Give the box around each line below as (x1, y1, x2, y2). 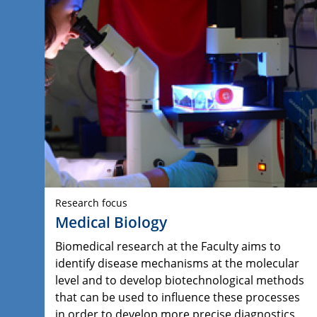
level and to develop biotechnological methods (55, 272, 304, 289)
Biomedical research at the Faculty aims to (55, 238, 281, 255)
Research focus (55, 196, 127, 210)
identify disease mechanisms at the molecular (55, 255, 299, 272)
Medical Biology (55, 212, 167, 233)
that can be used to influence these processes (55, 289, 300, 306)
